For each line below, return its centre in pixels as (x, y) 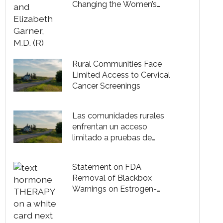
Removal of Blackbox (112, 178)
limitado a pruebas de (112, 137)
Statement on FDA (107, 167)
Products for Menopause (118, 211)
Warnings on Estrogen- (115, 189)
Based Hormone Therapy (119, 200)
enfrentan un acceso (110, 126)
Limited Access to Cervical (121, 75)
